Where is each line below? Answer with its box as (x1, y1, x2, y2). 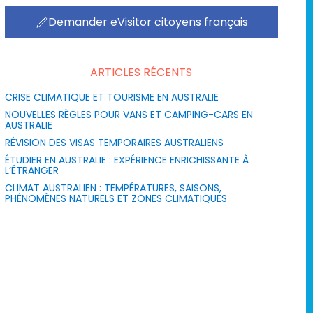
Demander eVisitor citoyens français (48, 13, 249, 30)
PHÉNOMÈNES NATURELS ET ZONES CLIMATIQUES (4, 191, 227, 205)
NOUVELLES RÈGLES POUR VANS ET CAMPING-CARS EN (4, 107, 253, 122)
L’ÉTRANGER (4, 163, 59, 177)
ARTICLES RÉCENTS (90, 64, 193, 80)
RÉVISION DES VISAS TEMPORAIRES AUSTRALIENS (4, 135, 224, 150)
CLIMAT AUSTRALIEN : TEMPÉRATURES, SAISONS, (4, 180, 221, 195)
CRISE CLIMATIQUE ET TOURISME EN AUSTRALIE (4, 89, 219, 104)
